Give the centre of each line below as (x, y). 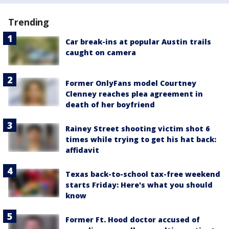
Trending (29, 22)
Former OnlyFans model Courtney (131, 83)
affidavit (82, 150)
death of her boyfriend (110, 104)
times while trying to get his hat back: (141, 139)
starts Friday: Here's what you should (139, 185)
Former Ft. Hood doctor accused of (133, 219)
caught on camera (101, 53)
